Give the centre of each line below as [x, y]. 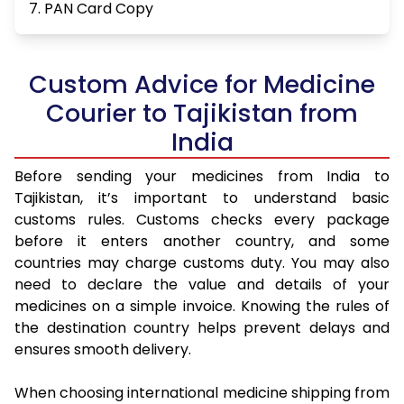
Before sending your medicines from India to [202, 177]
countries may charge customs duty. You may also [202, 263]
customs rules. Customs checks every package [202, 220]
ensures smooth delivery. [103, 350]
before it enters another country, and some [202, 242]
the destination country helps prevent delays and [202, 328]
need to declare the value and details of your [202, 285]
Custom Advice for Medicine [202, 85]
